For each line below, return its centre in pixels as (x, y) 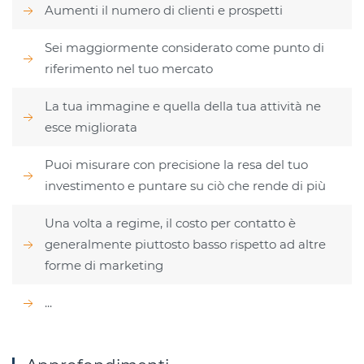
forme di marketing (104, 265)
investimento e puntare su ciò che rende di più (185, 185)
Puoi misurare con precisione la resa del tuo (176, 164)
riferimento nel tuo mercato (129, 68)
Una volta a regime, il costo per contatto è (170, 223)
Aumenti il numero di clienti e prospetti (164, 10)
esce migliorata (91, 127)
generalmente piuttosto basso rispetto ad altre (185, 244)
